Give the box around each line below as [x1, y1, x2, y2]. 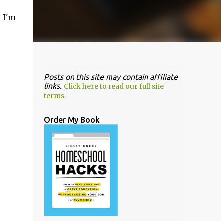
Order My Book [43, 115, 100, 124]
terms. [43, 91, 66, 100]
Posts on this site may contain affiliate [43, 73, 178, 81]
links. [43, 81, 64, 90]
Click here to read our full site [63, 82, 164, 91]
